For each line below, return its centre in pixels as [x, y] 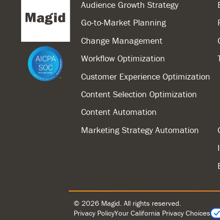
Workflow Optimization [123, 58]
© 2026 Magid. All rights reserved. [127, 203]
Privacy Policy [94, 213]
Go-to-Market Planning [124, 23]
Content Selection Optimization [139, 94]
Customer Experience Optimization [146, 76]
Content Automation [119, 112]
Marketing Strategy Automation [140, 130]
